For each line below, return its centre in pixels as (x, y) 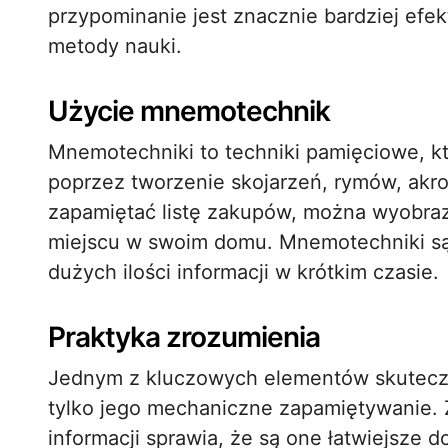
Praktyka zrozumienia (184, 337)
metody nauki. (115, 46)
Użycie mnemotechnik (189, 111)
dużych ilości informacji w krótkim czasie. (243, 272)
